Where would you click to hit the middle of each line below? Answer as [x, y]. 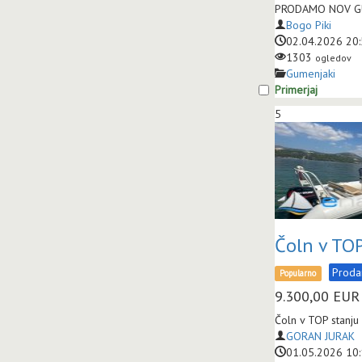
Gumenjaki [311, 74]
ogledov [333, 58]
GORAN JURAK [320, 336]
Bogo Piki [309, 25]
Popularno [298, 273]
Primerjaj [296, 90]
